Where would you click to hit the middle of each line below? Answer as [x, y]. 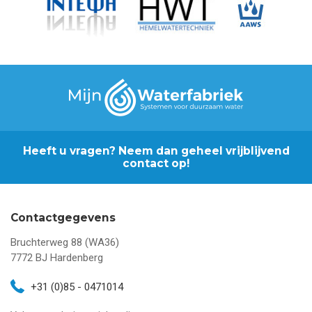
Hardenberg [77, 258]
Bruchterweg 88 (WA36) [65, 243]
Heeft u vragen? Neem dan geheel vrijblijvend [156, 151]
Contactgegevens [63, 218]
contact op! [156, 164]
